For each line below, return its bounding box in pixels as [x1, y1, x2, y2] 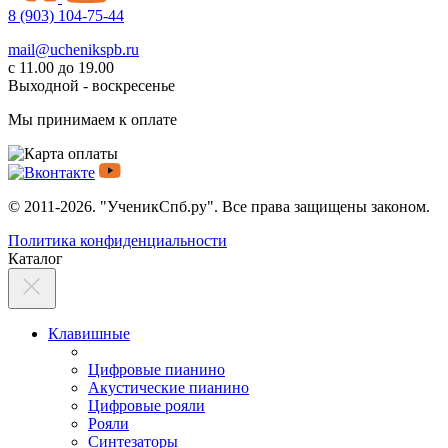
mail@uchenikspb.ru [8, 41, 139, 59]
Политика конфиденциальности [8, 232, 227, 250]
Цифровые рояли [88, 397, 205, 415]
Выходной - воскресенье [8, 77, 175, 95]
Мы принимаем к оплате [8, 111, 177, 129]
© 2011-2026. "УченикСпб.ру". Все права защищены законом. [8, 198, 430, 216]
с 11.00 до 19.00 [8, 59, 114, 77]
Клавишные [48, 325, 130, 343]
